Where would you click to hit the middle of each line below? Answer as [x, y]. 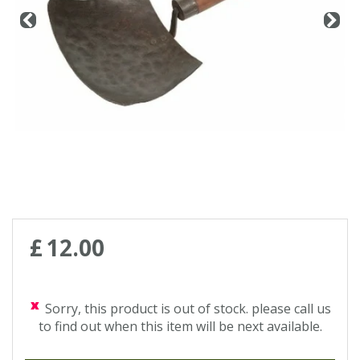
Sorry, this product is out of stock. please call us [188, 309]
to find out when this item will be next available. [180, 326]
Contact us [48, 14]
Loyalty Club [51, 53]
